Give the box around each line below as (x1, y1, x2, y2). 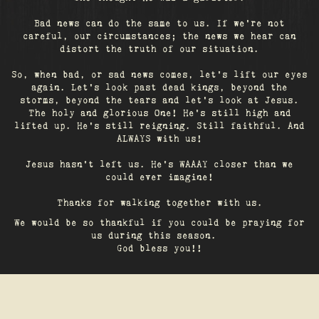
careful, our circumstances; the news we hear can (23, 32, 296, 41)
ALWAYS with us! (117, 135, 202, 144)
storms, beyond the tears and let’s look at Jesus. (20, 96, 299, 105)
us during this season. (91, 231, 228, 241)
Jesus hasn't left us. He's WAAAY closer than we (26, 160, 293, 169)
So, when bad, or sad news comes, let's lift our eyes (11, 70, 308, 80)
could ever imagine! (105, 173, 214, 182)
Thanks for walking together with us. (56, 199, 263, 208)
